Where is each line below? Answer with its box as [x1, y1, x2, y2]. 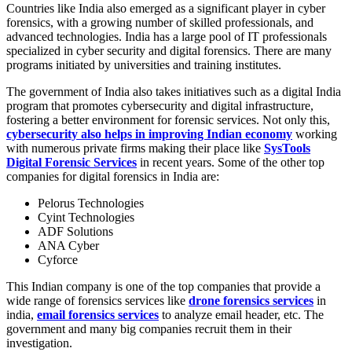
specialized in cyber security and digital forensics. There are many [6, 44, 332, 58]
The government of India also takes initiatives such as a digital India [6, 85, 341, 99]
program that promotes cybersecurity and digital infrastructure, [6, 99, 313, 113]
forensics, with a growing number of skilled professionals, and [6, 16, 313, 30]
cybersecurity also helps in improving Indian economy [6, 127, 292, 141]
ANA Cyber [38, 239, 99, 253]
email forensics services [37, 308, 159, 322]
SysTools [264, 141, 310, 156]
